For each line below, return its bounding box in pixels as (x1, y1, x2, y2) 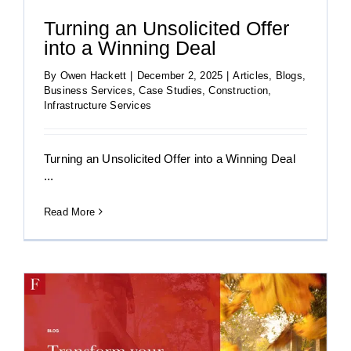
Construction (208, 84, 269, 96)
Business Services (44, 84, 132, 96)
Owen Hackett (60, 69, 127, 81)
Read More (44, 205, 96, 218)
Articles (233, 69, 270, 81)
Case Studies (139, 84, 202, 96)
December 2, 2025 (136, 69, 223, 81)
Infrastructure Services (44, 99, 152, 111)
